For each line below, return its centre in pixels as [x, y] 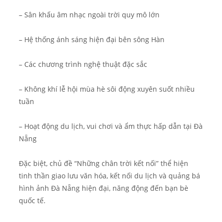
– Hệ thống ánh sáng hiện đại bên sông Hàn [92, 39]
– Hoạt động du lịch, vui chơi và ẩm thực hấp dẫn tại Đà [111, 126]
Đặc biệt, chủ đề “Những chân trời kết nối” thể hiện [104, 163]
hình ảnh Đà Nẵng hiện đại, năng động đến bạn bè [104, 188]
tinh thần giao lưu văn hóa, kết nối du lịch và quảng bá [110, 176]
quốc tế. [32, 200]
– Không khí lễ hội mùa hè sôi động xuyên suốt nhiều [107, 89]
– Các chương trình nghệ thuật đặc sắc [83, 64]
